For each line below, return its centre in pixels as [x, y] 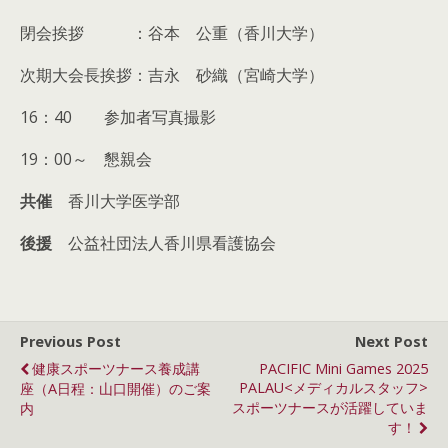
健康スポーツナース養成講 [116, 368]
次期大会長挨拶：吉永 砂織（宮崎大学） [172, 75]
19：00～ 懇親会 [94, 159]
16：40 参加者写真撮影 [126, 117]
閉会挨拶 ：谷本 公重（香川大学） [172, 33]
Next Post [391, 341]
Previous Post [70, 341]
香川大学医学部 [124, 201]
